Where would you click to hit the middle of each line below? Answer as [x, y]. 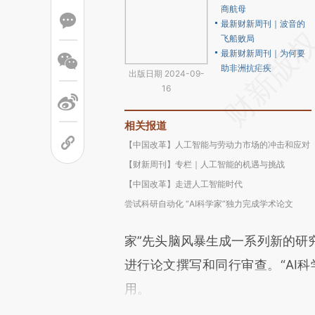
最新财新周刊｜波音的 [263, 24]
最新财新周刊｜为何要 [263, 53]
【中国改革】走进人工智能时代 [184, 184]
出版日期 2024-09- [166, 73]
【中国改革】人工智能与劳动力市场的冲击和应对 [217, 144]
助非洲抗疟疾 [246, 68]
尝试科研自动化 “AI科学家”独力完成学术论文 [209, 204]
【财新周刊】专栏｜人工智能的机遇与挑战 [205, 164]
